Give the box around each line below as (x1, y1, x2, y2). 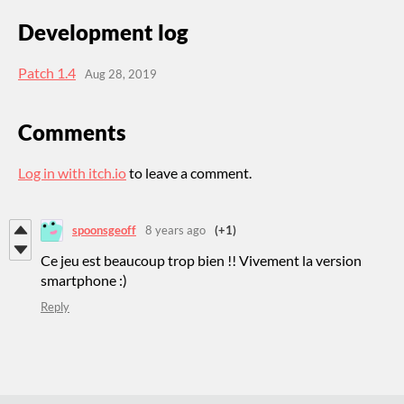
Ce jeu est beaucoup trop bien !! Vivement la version (41, 251, 362, 269)
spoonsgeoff (72, 223, 136, 238)
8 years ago (145, 223, 206, 238)
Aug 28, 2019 (85, 67, 157, 82)
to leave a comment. (126, 163, 252, 181)
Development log (18, 18, 188, 45)
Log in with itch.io (18, 163, 126, 181)
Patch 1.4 (18, 63, 76, 81)
